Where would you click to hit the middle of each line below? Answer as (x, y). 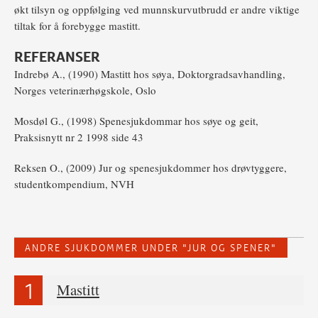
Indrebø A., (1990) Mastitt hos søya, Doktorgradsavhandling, (150, 74)
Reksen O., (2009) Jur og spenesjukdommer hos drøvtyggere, (150, 168)
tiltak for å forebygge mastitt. (79, 26)
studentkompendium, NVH (74, 184)
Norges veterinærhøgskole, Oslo (85, 91)
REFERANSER (57, 57)
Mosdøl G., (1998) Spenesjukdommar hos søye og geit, (136, 121)
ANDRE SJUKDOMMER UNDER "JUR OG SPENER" (151, 248)
